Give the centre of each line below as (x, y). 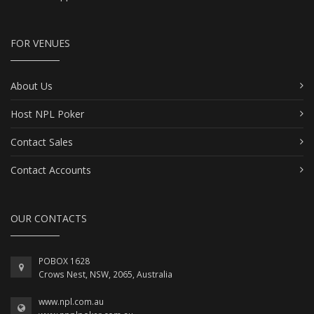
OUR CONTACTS (49, 218)
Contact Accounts (51, 170)
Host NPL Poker (47, 114)
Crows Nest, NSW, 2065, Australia (105, 274)
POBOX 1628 (64, 261)
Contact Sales (42, 142)
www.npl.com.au (71, 301)
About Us (32, 86)
